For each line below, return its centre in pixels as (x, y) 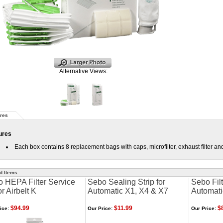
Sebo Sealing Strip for (126, 182)
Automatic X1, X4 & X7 (128, 191)
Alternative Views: (83, 71)
